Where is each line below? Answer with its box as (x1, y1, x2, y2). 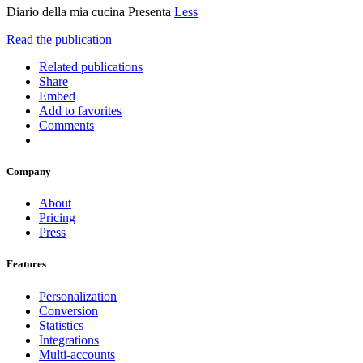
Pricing (39, 211, 75, 225)
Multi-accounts (39, 347, 115, 361)
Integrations (39, 332, 99, 347)
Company (6, 165, 51, 178)
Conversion (39, 303, 98, 318)
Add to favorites (39, 103, 122, 117)
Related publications (39, 59, 143, 74)
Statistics (39, 318, 83, 332)
